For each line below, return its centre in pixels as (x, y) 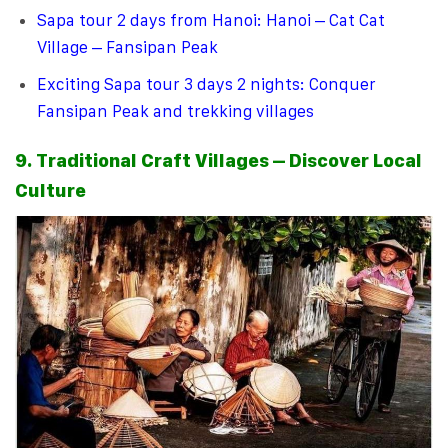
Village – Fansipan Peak (128, 47)
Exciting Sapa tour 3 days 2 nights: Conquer (207, 84)
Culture (50, 191)
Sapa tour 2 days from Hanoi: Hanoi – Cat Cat (211, 20)
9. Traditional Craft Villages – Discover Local (218, 161)
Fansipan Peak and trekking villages (176, 111)
